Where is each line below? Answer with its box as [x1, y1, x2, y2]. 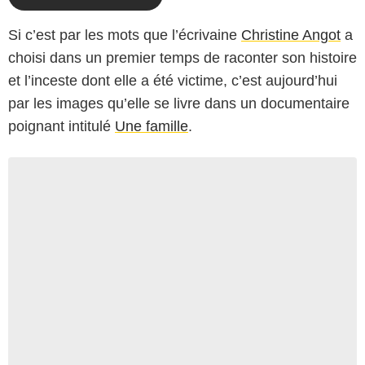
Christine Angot [241, 26, 341, 43]
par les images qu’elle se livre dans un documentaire [8, 95, 350, 112]
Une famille [115, 117, 188, 134]
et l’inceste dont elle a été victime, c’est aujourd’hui [8, 72, 337, 89]
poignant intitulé [8, 117, 115, 134]
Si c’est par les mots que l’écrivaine [8, 26, 241, 43]
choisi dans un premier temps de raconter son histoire [8, 49, 357, 66]
